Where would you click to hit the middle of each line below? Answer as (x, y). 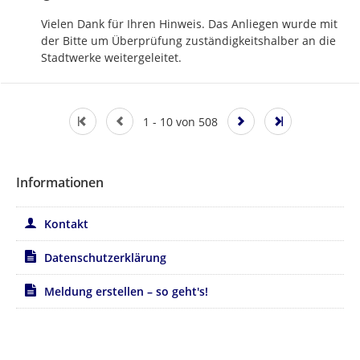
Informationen (60, 183)
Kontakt (66, 224)
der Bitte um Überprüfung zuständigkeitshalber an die (188, 41)
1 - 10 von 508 (180, 121)
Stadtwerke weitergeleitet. (111, 58)
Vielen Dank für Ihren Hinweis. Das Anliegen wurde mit (189, 24)
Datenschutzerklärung (105, 258)
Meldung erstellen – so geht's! (126, 292)
